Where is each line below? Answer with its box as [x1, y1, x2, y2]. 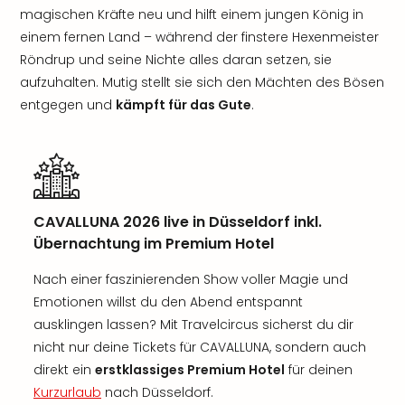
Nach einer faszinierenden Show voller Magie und [33, 270, 348, 288]
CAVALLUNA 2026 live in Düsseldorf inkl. [33, 212, 322, 232]
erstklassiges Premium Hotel [95, 361, 285, 379]
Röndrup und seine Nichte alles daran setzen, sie [20, 51, 332, 69]
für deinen [285, 361, 353, 379]
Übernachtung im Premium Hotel [33, 233, 274, 254]
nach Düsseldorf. [101, 383, 213, 401]
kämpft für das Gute [116, 96, 251, 114]
